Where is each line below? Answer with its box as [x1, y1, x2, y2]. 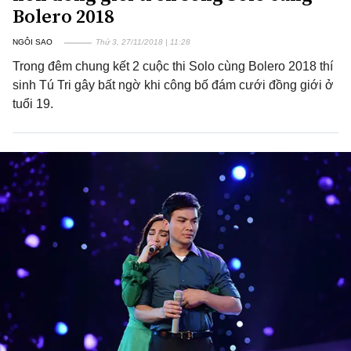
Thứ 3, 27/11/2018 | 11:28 [96, 38, 190, 46]
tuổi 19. [13, 97, 53, 110]
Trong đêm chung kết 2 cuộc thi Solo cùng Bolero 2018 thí [13, 60, 333, 73]
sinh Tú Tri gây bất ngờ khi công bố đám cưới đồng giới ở [13, 78, 334, 92]
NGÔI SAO [13, 38, 52, 46]
